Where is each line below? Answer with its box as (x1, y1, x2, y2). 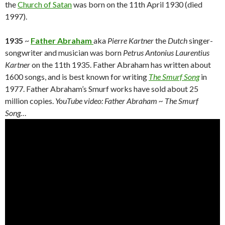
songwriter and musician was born (5, 48, 123, 58)
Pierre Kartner (107, 36, 154, 46)
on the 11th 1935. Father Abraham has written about (30, 60, 211, 70)
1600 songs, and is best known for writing (5, 72, 149, 82)
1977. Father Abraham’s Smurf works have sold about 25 (5, 84, 198, 94)
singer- (187, 36, 213, 46)
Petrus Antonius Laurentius (123, 48, 209, 58)
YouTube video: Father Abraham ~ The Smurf (55, 96, 198, 106)
